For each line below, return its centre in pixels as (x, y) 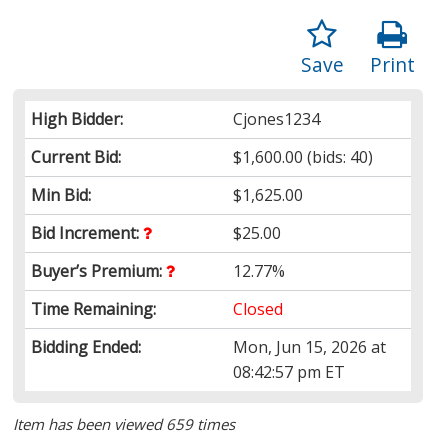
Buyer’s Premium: (99, 270)
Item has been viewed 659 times (124, 423)
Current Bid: (76, 156)
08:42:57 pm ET (289, 371)
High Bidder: (77, 118)
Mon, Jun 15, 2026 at (310, 346)
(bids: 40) (338, 156)
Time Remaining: (94, 308)
